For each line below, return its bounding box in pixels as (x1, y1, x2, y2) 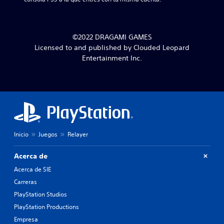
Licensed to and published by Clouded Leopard (34, 42, 189, 52)
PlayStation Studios (14, 189, 67, 198)
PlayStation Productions (14, 202, 79, 211)
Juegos (38, 129, 57, 138)
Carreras (14, 177, 37, 186)
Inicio (14, 129, 28, 138)
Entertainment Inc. (82, 53, 142, 62)
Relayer (67, 129, 88, 138)
